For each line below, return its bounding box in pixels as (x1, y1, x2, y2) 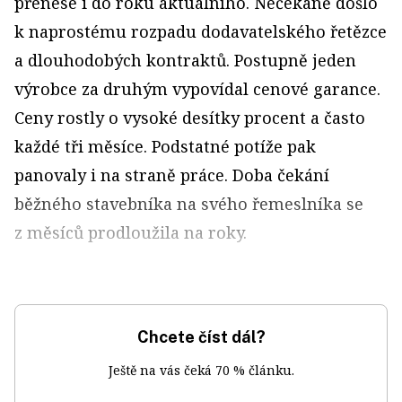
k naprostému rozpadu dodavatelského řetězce (14, 21, 387, 42)
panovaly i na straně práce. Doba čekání (14, 164, 329, 186)
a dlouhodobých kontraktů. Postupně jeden (14, 49, 356, 71)
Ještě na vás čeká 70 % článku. (108, 362, 294, 379)
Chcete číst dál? (136, 328, 266, 346)
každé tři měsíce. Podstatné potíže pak (14, 135, 316, 157)
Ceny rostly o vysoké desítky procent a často (14, 107, 365, 128)
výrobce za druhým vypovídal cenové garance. (14, 78, 380, 100)
